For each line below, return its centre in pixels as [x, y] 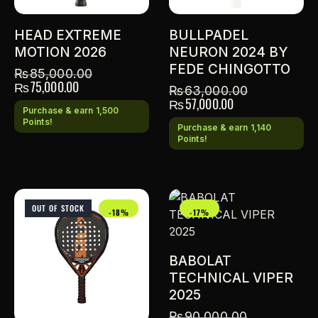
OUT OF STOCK [58, 208]
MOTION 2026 [60, 53]
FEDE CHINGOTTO [230, 70]
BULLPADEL [209, 35]
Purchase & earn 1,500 [71, 111]
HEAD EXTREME [68, 35]
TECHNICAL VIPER [231, 278]
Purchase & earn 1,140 [225, 128]
